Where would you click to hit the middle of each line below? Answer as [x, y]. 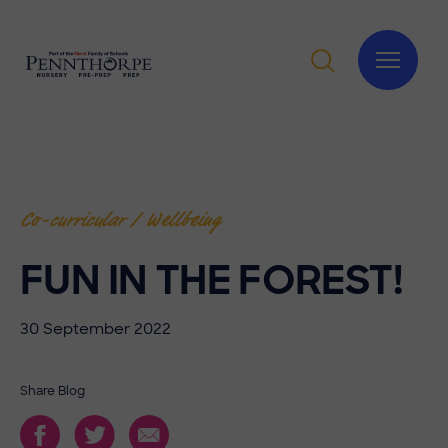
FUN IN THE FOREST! [211, 280]
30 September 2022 [95, 329]
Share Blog [52, 391]
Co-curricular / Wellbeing [120, 220]
